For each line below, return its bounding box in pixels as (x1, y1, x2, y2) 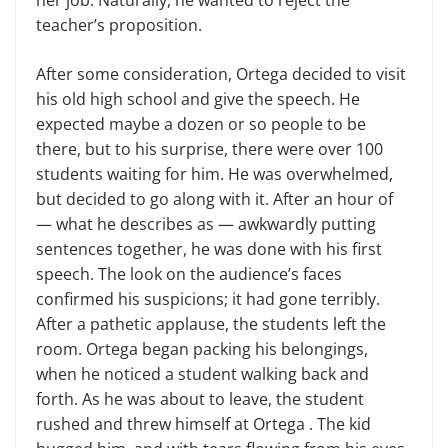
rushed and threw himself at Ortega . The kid (36, 413, 371, 436)
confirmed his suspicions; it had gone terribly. (36, 288, 380, 311)
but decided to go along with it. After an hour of (36, 188, 393, 211)
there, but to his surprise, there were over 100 (36, 138, 383, 161)
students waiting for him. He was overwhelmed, (36, 163, 393, 186)
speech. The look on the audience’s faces (36, 263, 342, 286)
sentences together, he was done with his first (36, 238, 382, 261)
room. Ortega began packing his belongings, (36, 338, 368, 361)
